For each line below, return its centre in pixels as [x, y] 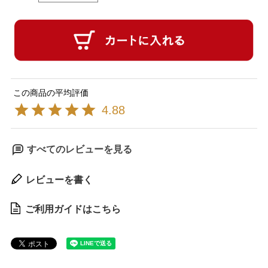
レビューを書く [59, 180]
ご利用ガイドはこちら [73, 209]
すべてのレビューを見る [79, 150]
